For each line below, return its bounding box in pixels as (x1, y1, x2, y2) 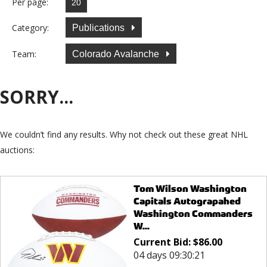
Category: (12, 21, 49, 33)
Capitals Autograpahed (133, 195, 241, 208)
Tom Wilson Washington (133, 182, 247, 195)
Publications (72, 22, 127, 33)
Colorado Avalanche (72, 48, 162, 59)
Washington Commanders (133, 207, 253, 221)
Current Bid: (133, 235, 193, 249)
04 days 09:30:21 (133, 249, 205, 262)
